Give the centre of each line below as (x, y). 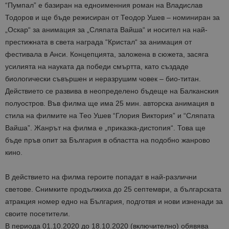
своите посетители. (38, 214)
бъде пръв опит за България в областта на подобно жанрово (108, 140)
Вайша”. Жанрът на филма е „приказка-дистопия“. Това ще (105, 128)
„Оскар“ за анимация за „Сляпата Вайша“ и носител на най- (106, 30)
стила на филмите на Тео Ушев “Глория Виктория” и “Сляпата (110, 116)
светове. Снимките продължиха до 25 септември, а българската (113, 189)
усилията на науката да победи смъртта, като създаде (97, 67)
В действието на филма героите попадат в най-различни (101, 177)
